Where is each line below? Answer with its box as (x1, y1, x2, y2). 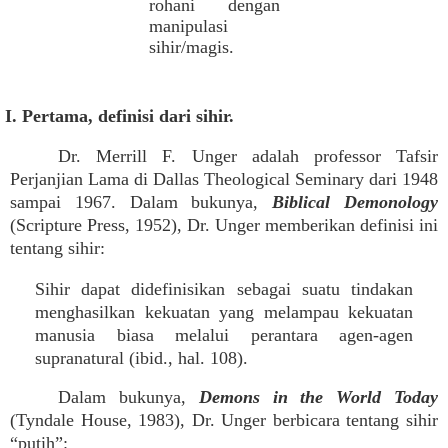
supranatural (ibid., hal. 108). (35, 348, 248, 368)
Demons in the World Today (198, 387, 439, 407)
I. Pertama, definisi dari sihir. (5, 106, 234, 126)
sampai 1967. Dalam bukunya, (10, 192, 273, 212)
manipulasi (148, 16, 228, 36)
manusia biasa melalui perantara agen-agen (35, 325, 413, 345)
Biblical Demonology (272, 192, 439, 212)
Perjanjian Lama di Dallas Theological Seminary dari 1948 (10, 169, 438, 189)
